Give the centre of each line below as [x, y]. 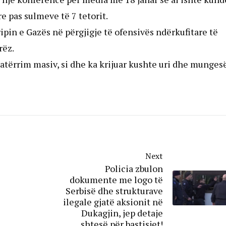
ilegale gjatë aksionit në [113, 202]
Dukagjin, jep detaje [122, 213]
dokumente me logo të [116, 180]
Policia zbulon [134, 169]
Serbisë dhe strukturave [114, 191]
